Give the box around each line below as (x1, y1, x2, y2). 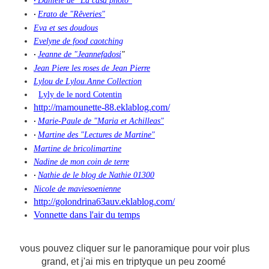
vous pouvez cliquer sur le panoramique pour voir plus (19, 243, 250, 254)
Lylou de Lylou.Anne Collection (34, 77, 142, 86)
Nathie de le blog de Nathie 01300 (38, 171, 154, 180)
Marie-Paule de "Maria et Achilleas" (38, 116, 164, 126)
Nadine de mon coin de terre (34, 157, 129, 167)
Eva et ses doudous (34, 23, 98, 33)
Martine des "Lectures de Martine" (38, 130, 155, 140)
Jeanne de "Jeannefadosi (38, 50, 121, 59)
